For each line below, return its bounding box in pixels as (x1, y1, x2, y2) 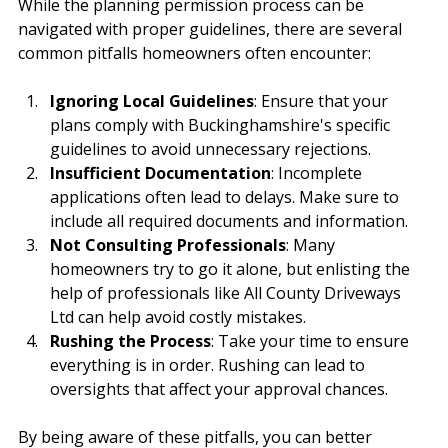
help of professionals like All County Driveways (50, 282, 405, 305)
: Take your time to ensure (211, 330, 413, 353)
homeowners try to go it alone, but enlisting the (50, 258, 414, 281)
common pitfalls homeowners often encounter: (18, 42, 371, 65)
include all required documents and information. (50, 210, 408, 233)
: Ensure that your (254, 90, 392, 113)
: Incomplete (271, 162, 366, 185)
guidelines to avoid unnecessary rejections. (50, 138, 371, 161)
